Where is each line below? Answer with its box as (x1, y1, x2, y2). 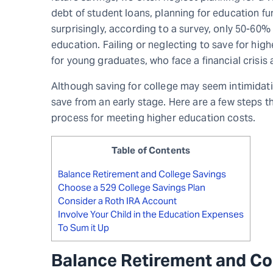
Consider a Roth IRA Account (58, 194, 177, 207)
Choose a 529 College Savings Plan (58, 181, 205, 193)
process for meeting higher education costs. (51, 111, 256, 124)
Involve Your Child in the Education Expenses (58, 208, 244, 220)
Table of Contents (111, 144, 191, 156)
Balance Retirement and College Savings (58, 168, 226, 180)
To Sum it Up (58, 221, 109, 233)
